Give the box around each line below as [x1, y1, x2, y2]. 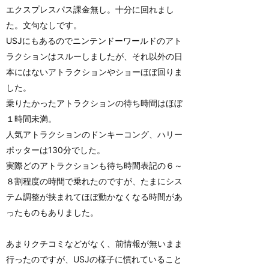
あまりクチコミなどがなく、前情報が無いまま [6, 238, 183, 249]
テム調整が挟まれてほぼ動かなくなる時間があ [6, 192, 183, 202]
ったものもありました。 [6, 207, 98, 218]
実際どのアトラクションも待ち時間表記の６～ [6, 160, 183, 171]
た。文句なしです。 [6, 20, 82, 31]
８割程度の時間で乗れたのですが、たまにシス [6, 176, 183, 187]
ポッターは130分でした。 [6, 145, 105, 156]
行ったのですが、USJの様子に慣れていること [6, 254, 182, 265]
